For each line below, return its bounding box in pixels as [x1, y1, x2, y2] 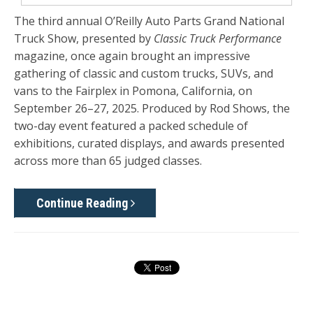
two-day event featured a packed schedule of [14, 118, 248, 134]
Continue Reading [36, 195, 131, 210]
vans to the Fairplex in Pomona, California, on [14, 83, 252, 99]
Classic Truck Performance [154, 31, 282, 47]
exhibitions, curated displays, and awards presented [14, 136, 284, 152]
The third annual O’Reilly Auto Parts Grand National [14, 13, 284, 29]
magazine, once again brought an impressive [14, 48, 250, 64]
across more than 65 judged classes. [14, 153, 202, 169]
